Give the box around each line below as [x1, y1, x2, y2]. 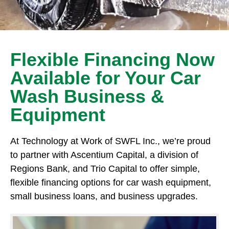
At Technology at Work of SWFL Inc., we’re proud [10, 135, 211, 146]
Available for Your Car [10, 67, 201, 88]
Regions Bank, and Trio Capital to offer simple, [10, 163, 200, 174]
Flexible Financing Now [10, 49, 215, 70]
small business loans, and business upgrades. [10, 191, 198, 201]
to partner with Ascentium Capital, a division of [10, 149, 198, 160]
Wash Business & [10, 85, 164, 107]
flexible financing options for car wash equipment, [10, 177, 211, 188]
